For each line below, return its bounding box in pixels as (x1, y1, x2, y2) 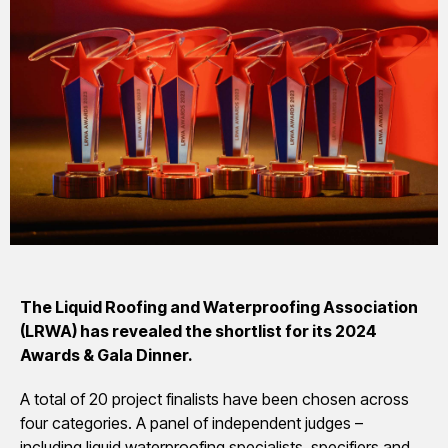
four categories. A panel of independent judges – (20, 412, 363, 433)
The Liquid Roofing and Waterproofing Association (20, 296, 418, 317)
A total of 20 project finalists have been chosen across (20, 388, 409, 409)
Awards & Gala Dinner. (20, 344, 193, 365)
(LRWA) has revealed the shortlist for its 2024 (20, 320, 377, 341)
